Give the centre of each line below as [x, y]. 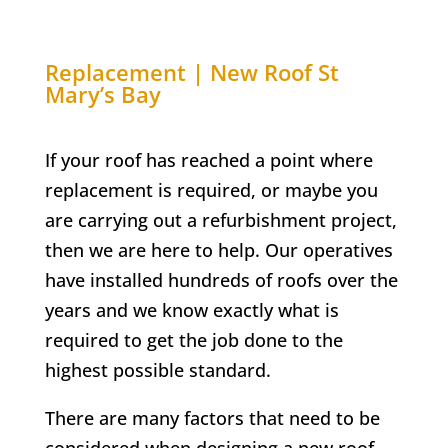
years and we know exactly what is [191, 310]
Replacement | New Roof [181, 72]
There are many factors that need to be [212, 418]
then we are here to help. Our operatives [218, 250]
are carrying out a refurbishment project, [220, 220]
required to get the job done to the [193, 340]
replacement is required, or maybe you [211, 190]
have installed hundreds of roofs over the [221, 280]
